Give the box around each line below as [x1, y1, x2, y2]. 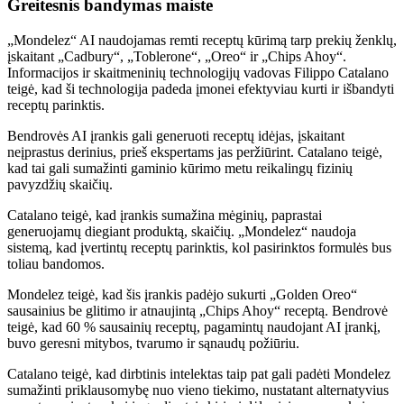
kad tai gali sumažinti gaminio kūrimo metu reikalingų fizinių [7, 160, 353, 176]
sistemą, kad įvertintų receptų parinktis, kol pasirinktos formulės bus [7, 239, 391, 255]
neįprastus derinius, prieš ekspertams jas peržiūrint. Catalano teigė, [7, 143, 382, 160]
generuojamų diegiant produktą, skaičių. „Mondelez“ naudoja [7, 223, 356, 239]
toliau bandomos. [7, 255, 105, 271]
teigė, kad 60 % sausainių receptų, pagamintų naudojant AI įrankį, [7, 318, 381, 335]
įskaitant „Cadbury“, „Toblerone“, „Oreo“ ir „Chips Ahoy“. [7, 48, 346, 64]
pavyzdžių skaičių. [7, 176, 113, 192]
